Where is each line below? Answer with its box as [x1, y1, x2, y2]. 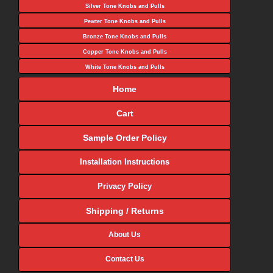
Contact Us [105, 255, 144, 263]
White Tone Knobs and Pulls [85, 64, 165, 70]
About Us [108, 230, 141, 239]
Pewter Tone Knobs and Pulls [83, 18, 166, 24]
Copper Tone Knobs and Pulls [82, 49, 167, 55]
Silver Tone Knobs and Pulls [85, 3, 165, 9]
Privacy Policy [97, 182, 152, 191]
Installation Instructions [80, 157, 170, 166]
